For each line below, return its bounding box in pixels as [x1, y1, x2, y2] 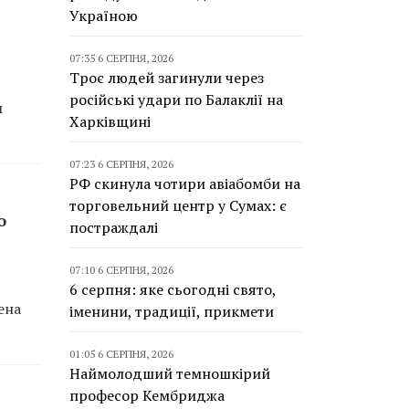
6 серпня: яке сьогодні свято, [69, 279, 276, 299]
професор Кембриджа [69, 385, 225, 405]
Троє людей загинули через [69, 68, 264, 88]
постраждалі [69, 217, 158, 237]
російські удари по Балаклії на [69, 89, 283, 110]
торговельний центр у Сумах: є [69, 195, 287, 215]
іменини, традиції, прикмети [69, 301, 274, 321]
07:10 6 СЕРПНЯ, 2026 [69, 263, 173, 277]
